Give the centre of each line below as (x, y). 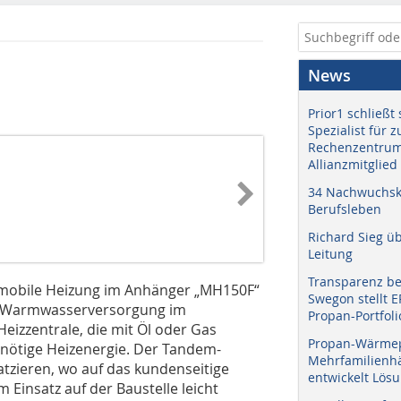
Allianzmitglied (353, 164)
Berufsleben (345, 209)
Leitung (330, 254)
